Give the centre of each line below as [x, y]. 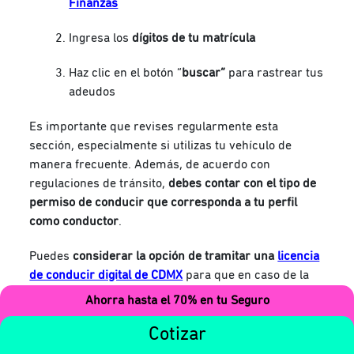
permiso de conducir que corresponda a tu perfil [164, 203]
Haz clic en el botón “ [126, 73]
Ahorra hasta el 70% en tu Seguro [177, 301]
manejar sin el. [72, 332]
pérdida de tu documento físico [115, 294]
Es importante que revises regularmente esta [154, 127]
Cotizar [177, 335]
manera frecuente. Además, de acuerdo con [150, 165]
